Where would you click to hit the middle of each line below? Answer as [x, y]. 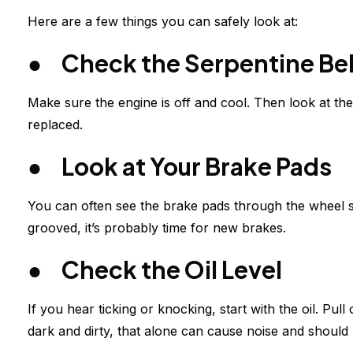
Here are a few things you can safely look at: [163, 22]
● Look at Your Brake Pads [180, 167]
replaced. [55, 125]
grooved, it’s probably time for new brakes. [157, 228]
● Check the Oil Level [155, 270]
